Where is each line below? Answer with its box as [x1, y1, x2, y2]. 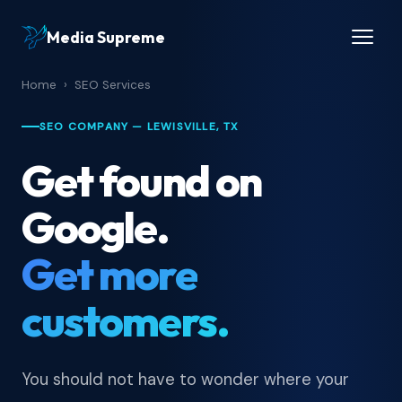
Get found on [22, 153, 261, 207]
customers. [22, 293, 229, 347]
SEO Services [74, 77, 151, 92]
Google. [22, 200, 170, 254]
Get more [22, 247, 197, 301]
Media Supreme [47, 26, 165, 48]
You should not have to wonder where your [22, 369, 349, 390]
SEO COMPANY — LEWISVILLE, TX [39, 119, 239, 134]
